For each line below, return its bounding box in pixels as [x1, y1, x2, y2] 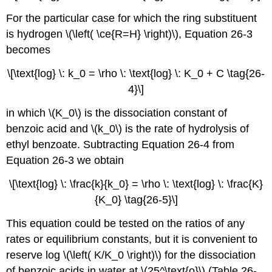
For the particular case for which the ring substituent [6, 12, 257, 25]
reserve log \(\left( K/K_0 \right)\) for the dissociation [6, 248, 256, 261]
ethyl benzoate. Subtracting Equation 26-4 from [6, 138, 235, 151]
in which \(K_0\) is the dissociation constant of [6, 106, 228, 119]
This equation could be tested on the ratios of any [6, 217, 245, 229]
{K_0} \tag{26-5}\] [94, 193, 178, 206]
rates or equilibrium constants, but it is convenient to [6, 233, 258, 245]
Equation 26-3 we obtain [6, 154, 124, 166]
